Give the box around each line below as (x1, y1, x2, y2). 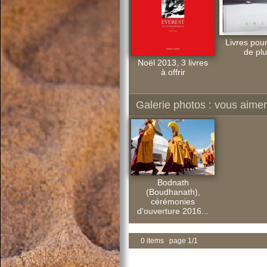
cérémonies (151, 197, 195, 206)
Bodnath (157, 178, 189, 187)
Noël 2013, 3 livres (138, 58, 208, 67)
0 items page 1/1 (141, 237, 198, 245)
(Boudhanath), (145, 187, 200, 197)
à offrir (160, 67, 185, 77)
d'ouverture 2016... (137, 206, 209, 216)
